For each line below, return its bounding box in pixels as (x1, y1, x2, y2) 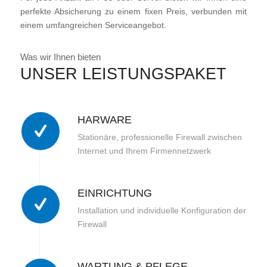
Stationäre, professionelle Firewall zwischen (77, 132, 242, 142)
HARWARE (77, 114, 132, 126)
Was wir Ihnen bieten (20, 51, 101, 62)
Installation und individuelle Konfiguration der (77, 205, 246, 215)
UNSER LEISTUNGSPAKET (20, 64, 226, 83)
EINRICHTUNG (77, 187, 152, 199)
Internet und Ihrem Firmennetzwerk (77, 145, 211, 156)
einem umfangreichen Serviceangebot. (20, 20, 166, 30)
